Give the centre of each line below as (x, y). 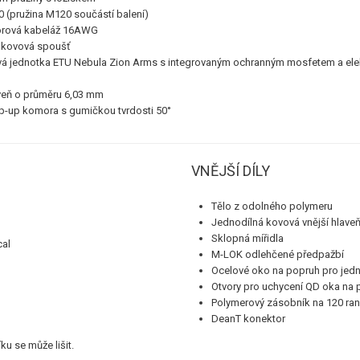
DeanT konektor (248, 319)
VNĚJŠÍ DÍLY (230, 171)
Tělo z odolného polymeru (272, 206)
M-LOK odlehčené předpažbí (277, 254)
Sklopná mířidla (247, 238)
